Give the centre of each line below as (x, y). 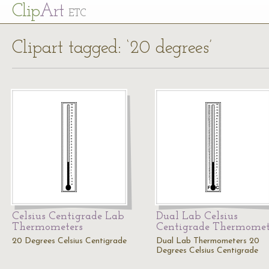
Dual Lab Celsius (197, 216)
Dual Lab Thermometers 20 (208, 241)
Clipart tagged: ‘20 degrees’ (112, 48)
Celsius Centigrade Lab (68, 216)
